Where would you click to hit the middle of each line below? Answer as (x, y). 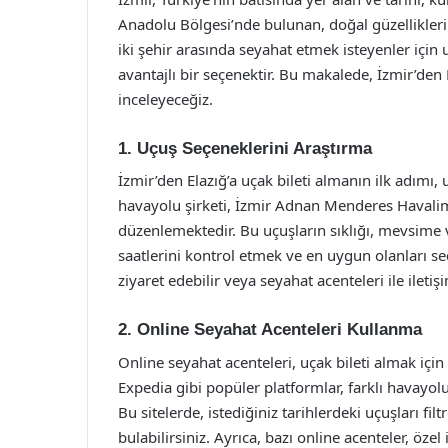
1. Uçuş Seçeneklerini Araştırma (245, 148)
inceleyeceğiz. (165, 98)
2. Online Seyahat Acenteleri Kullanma (270, 329)
